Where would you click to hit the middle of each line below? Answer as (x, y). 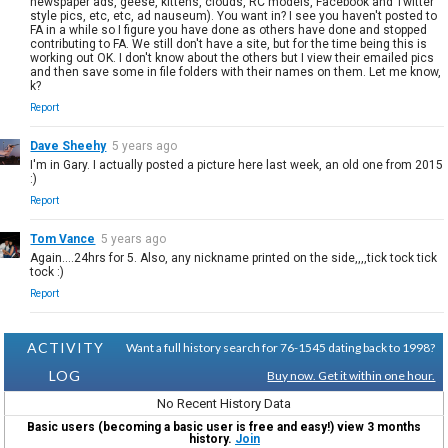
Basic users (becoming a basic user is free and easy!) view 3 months (224, 426)
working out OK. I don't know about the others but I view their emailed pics (232, 57)
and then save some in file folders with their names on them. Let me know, (236, 71)
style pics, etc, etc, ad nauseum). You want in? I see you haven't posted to (234, 15)
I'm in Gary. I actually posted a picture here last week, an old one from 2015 (237, 164)
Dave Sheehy (68, 145)
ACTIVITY (65, 347)
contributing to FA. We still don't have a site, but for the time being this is (229, 43)
